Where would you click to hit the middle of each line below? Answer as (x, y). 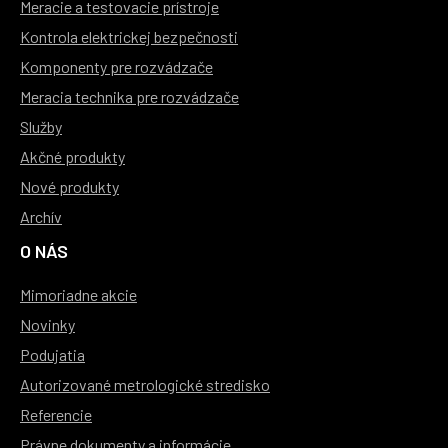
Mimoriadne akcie (78, 295)
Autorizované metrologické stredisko (145, 385)
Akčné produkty (72, 157)
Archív (41, 217)
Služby (41, 127)
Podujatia (52, 355)
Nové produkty (69, 187)
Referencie (56, 415)
